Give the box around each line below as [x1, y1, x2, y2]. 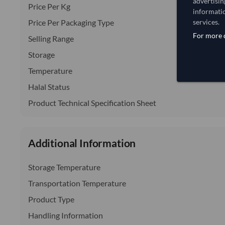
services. [193, 17, 219, 26]
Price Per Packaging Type [28, 17, 114, 27]
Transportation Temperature [28, 178, 126, 188]
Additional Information [28, 136, 136, 149]
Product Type [28, 194, 74, 204]
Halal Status [28, 81, 70, 91]
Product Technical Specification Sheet [28, 97, 156, 107]
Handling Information [28, 210, 103, 220]
